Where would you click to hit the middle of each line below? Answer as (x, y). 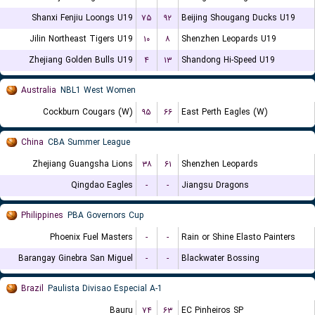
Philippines (42, 216)
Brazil (32, 289)
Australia (39, 90)
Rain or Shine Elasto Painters (238, 237)
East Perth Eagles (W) (225, 112)
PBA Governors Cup (106, 216)
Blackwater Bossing (220, 258)
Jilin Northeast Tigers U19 (81, 39)
